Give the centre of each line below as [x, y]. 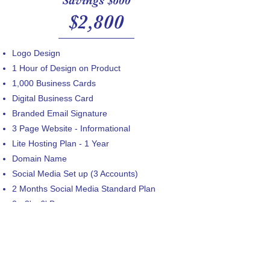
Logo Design [36, 53]
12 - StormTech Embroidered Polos [79, 249]
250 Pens [30, 234]
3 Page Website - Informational [71, 128]
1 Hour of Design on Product [66, 68]
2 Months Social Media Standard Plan [84, 189]
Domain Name [39, 159]
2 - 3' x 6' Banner [45, 204]
